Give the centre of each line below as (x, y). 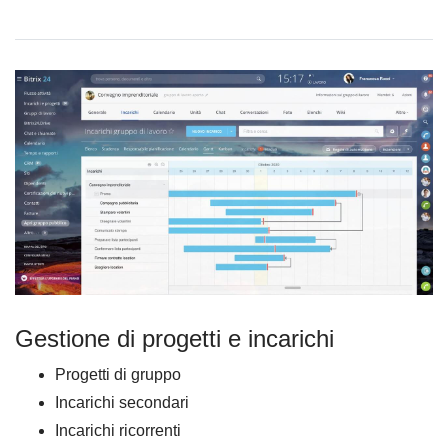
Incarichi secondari (122, 402)
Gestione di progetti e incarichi (174, 338)
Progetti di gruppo (118, 374)
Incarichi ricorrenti (118, 430)
